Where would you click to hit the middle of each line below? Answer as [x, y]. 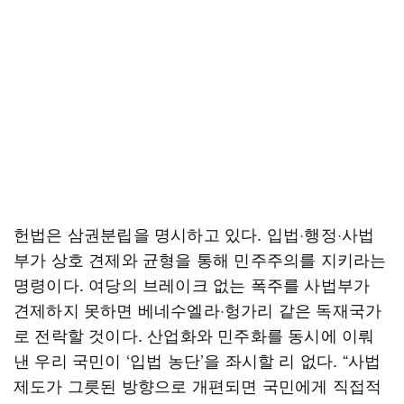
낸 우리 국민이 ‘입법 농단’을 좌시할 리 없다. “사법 [197, 360]
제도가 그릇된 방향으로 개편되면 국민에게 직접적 [198, 385]
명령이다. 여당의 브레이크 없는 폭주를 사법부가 [192, 284]
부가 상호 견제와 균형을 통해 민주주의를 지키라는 [200, 259]
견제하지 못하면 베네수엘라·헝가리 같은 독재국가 [198, 309]
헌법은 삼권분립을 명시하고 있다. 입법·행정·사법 [194, 234]
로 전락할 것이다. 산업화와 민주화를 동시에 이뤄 [194, 335]
